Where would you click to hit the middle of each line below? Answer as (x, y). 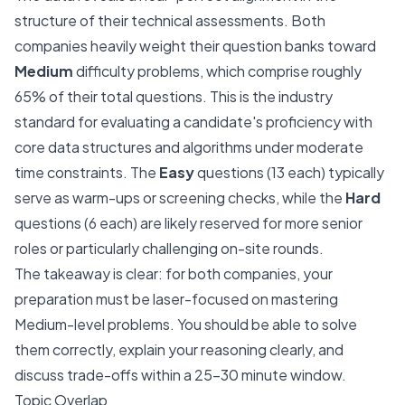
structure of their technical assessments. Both (170, 20)
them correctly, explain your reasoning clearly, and (179, 349)
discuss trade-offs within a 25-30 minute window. (180, 375)
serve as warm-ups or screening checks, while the (180, 198)
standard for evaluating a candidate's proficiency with (193, 122)
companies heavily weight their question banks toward (195, 46)
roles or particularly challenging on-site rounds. (169, 248)
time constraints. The (87, 172)
